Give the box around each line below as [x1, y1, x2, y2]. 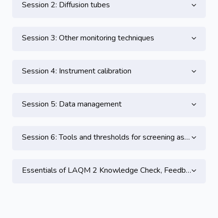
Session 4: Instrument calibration [22, 66, 131, 76]
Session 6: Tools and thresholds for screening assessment [22, 132, 184, 143]
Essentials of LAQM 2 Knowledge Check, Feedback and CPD [22, 165, 186, 176]
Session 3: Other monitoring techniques [22, 33, 154, 43]
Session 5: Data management [22, 99, 122, 109]
